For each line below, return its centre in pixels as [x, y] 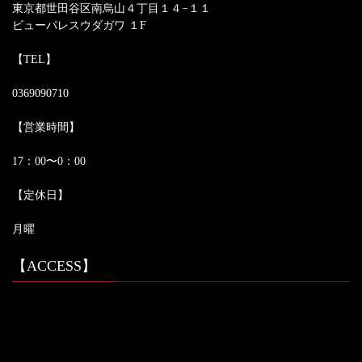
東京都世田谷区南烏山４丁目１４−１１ [112, 9]
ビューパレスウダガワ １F [79, 26]
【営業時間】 [46, 128]
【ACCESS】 [54, 266]
